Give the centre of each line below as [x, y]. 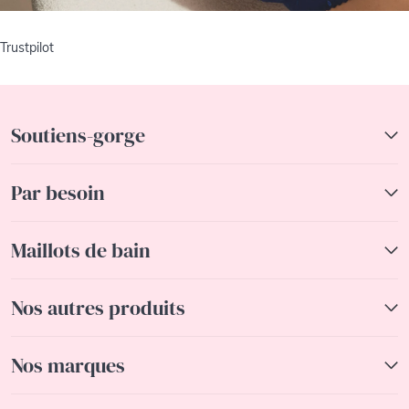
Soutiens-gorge [78, 135]
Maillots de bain [81, 250]
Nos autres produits [98, 307]
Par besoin [58, 192]
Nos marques [68, 365]
